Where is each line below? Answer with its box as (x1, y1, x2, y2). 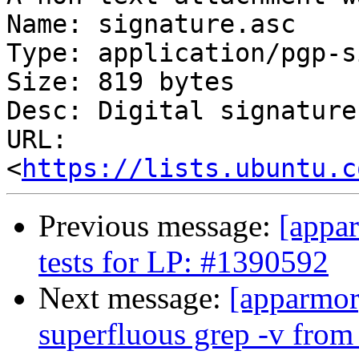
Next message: (38, 280, 229, 316)
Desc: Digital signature (6, 96, 357, 126)
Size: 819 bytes (6, 67, 235, 97)
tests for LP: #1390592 (38, 244, 329, 280)
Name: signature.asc (6, 10, 296, 39)
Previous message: (38, 208, 279, 244)
